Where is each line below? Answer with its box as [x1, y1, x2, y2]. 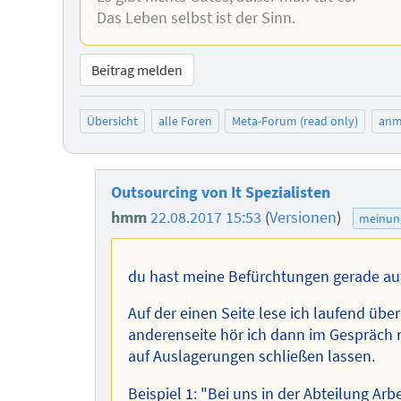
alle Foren [158, 113, 212, 130]
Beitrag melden [90, 60, 183, 79]
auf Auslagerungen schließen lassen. [127, 346, 375, 367]
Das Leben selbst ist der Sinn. [96, 8, 295, 29]
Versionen [269, 207, 337, 227]
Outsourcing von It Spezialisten [111, 182, 331, 202]
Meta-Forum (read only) [232, 113, 359, 130]
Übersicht [87, 113, 138, 130]
